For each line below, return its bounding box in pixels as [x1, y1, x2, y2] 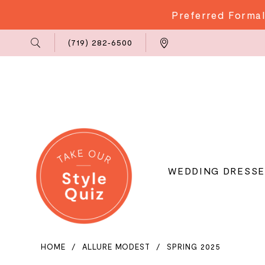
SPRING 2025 [167, 242, 221, 252]
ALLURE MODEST [82, 242, 151, 252]
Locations [158, 31, 196, 39]
